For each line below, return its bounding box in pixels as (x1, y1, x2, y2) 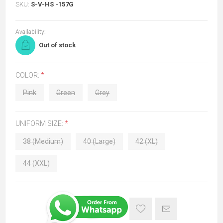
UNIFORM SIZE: (15, 119, 65, 128)
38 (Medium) (23, 137, 63, 145)
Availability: (15, 28, 46, 35)
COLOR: (15, 71, 41, 80)
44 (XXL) (23, 159, 50, 167)
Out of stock (39, 41, 76, 49)
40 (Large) (83, 137, 115, 145)
